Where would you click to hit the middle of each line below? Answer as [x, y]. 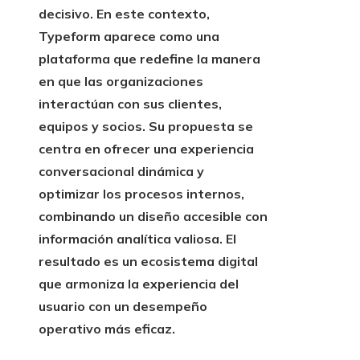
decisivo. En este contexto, [124, 14]
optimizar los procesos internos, [141, 194]
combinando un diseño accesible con [153, 217]
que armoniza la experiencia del [139, 284]
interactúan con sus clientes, [130, 104]
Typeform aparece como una [129, 37]
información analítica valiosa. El [137, 239]
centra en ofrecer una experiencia [146, 149]
